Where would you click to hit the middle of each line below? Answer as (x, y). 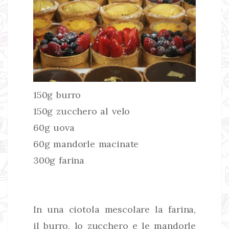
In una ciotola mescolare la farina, (114, 209)
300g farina (59, 160)
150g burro (57, 95)
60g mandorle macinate (86, 144)
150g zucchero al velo (82, 111)
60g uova (54, 127)
